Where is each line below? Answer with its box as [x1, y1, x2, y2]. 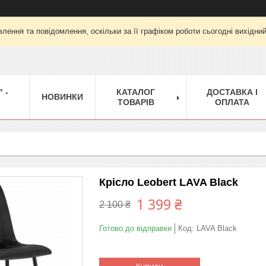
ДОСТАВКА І [206, 87, 258, 97]
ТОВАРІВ [117, 97, 154, 107]
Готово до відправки [99, 223, 172, 233]
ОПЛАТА [214, 97, 249, 107]
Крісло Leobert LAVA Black [99, 176, 238, 188]
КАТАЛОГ [116, 87, 155, 97]
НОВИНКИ [42, 91, 83, 102]
